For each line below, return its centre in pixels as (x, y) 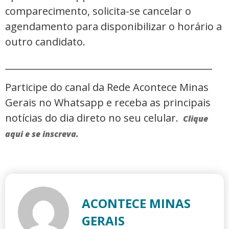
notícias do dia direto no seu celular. (93, 118)
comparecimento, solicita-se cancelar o (98, 11)
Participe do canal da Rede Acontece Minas (107, 87)
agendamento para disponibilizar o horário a (113, 26)
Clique (196, 118)
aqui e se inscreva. (42, 134)
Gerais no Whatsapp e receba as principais (108, 102)
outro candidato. (45, 41)
